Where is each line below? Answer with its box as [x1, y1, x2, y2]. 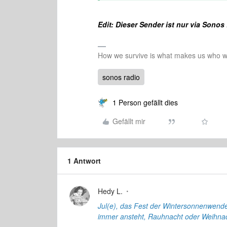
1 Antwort [67, 156, 101, 166]
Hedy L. [98, 186, 123, 196]
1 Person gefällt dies [112, 97, 178, 107]
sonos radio [102, 72, 140, 82]
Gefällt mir [112, 116, 145, 126]
